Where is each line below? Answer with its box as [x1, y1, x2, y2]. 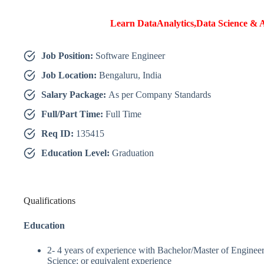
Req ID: [41, 128, 76, 139]
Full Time [105, 109, 141, 120]
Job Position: [41, 51, 95, 61]
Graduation [112, 148, 154, 159]
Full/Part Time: [41, 109, 105, 120]
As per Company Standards [108, 90, 211, 100]
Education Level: [41, 148, 112, 159]
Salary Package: [41, 90, 108, 100]
